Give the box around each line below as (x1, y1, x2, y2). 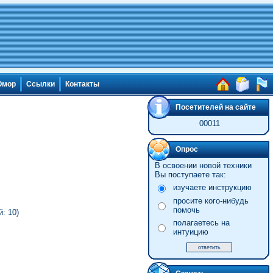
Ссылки (26, 80, 55, 89)
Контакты (65, 80, 99, 89)
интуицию (172, 227, 208, 236)
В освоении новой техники (154, 161, 252, 170)
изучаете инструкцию (172, 183, 252, 192)
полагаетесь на (172, 218, 230, 227)
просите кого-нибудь (172, 196, 249, 205)
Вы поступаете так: (154, 170, 226, 179)
